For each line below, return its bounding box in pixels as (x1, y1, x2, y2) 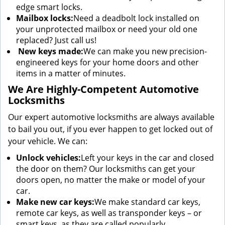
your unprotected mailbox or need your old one (16, 24, 197, 35)
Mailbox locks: (16, 13, 73, 24)
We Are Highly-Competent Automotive (8, 82, 199, 96)
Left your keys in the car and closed (81, 152, 214, 163)
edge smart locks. (16, 2, 82, 13)
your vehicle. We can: (8, 136, 87, 147)
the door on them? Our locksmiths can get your (16, 163, 195, 174)
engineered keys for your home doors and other (16, 57, 199, 68)
